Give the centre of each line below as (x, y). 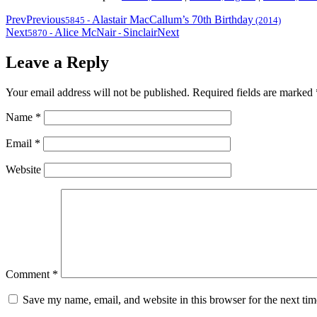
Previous (46, 20)
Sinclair (140, 33)
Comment (29, 275)
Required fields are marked (254, 93)
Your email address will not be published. (98, 93)
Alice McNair (85, 33)
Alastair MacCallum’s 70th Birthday (173, 20)
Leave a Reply (57, 63)
